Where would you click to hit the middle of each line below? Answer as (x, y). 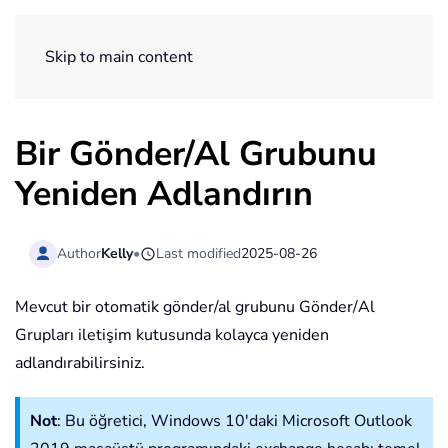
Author (79, 253)
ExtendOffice (352, 42)
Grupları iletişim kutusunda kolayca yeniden (172, 335)
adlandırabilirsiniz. (80, 363)
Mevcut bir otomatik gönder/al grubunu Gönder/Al (195, 307)
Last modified (199, 253)
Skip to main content (119, 57)
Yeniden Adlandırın (164, 194)
